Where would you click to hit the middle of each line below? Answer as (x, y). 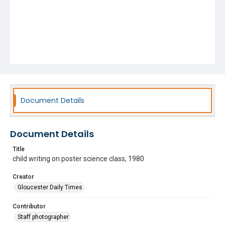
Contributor (29, 206)
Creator (23, 177)
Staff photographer (43, 217)
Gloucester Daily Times (50, 187)
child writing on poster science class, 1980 (78, 159)
